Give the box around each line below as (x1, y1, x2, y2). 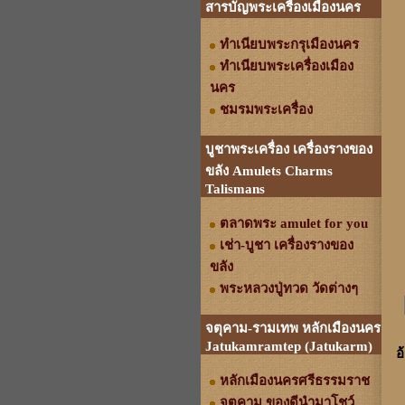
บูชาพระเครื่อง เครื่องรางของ (205, 142, 372, 156)
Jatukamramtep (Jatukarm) (205, 339, 372, 353)
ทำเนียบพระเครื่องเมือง (220, 59, 353, 73)
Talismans (205, 182, 265, 196)
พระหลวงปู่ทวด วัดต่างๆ (220, 281, 358, 296)
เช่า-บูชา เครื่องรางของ (220, 238, 353, 252)
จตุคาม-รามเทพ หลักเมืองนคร (205, 321, 381, 335)
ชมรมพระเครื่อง (220, 102, 313, 117)
